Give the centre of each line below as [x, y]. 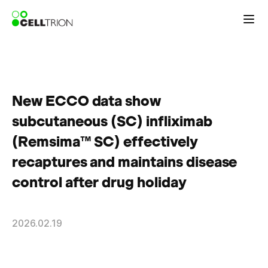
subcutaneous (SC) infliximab [112, 121]
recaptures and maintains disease [125, 162]
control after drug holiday [99, 182]
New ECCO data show [87, 101]
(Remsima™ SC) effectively [105, 141]
